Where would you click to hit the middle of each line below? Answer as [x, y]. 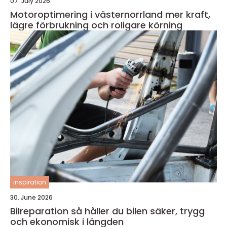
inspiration [30, 182]
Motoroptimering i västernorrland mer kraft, [88, 14]
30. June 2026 [31, 197]
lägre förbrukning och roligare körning [96, 25]
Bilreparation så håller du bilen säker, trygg [41, 211]
